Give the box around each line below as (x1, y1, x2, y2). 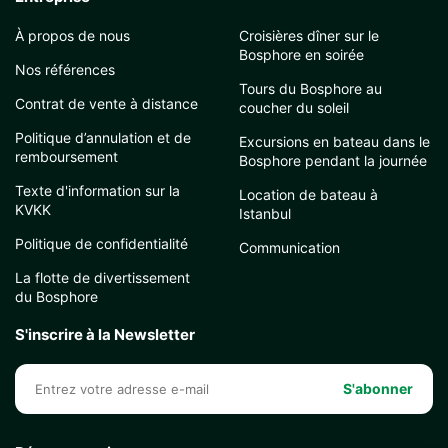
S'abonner (343, 380, 413, 397)
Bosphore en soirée (239, 46, 364, 63)
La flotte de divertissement (15, 269, 190, 286)
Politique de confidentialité (15, 235, 188, 252)
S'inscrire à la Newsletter (15, 325, 195, 344)
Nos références (15, 61, 115, 78)
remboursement (15, 148, 118, 165)
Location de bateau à (239, 186, 378, 203)
